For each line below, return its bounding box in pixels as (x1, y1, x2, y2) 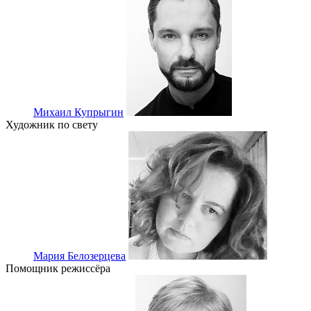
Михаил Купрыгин (33, 106, 124, 119)
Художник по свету (6, 119, 98, 131)
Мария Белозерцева (33, 250, 126, 262)
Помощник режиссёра (6, 262, 110, 275)
